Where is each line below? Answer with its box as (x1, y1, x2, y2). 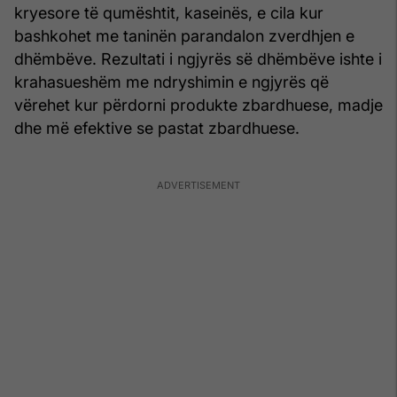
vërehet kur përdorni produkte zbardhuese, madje (14, 96, 383, 115)
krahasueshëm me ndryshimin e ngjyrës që (14, 73, 329, 92)
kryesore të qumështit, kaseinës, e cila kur (14, 4, 323, 23)
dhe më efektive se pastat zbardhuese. (14, 119, 300, 138)
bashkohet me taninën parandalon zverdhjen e (14, 27, 354, 46)
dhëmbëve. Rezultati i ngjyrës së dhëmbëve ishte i (14, 50, 382, 69)
